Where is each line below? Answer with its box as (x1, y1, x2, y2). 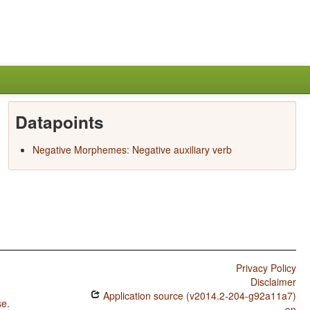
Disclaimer (250, 275, 296, 289)
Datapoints (15, 109, 104, 134)
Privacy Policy (235, 261, 296, 275)
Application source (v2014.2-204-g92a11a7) (100, 289, 296, 302)
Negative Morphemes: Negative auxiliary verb (32, 143, 232, 156)
